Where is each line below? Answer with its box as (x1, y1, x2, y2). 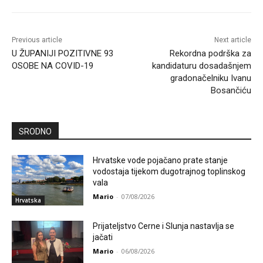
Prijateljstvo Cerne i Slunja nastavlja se (93, 221, 235, 231)
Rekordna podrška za (169, 48, 251, 59)
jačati (93, 232, 113, 242)
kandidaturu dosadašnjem (151, 60, 251, 72)
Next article (214, 36, 251, 45)
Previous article (12, 36, 62, 45)
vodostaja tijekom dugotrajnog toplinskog (93, 167, 246, 177)
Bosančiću (210, 85, 251, 96)
